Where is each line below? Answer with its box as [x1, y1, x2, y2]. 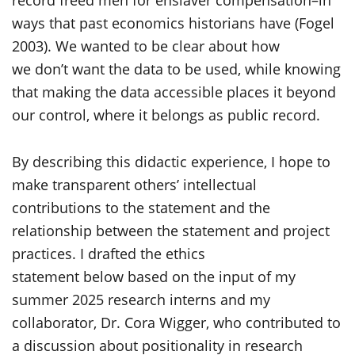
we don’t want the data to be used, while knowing [12, 59, 341, 78]
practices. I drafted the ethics [12, 244, 205, 263]
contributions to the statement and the [12, 198, 270, 217]
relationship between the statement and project [12, 221, 330, 240]
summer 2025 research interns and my [12, 290, 270, 309]
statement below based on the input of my [12, 267, 296, 286]
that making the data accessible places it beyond [12, 82, 336, 101]
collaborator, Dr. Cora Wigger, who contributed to [12, 313, 341, 332]
